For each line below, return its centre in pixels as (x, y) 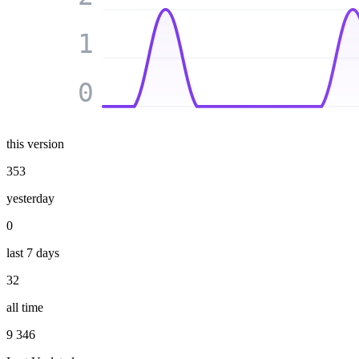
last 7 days (33, 252)
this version (35, 143)
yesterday (30, 198)
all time (25, 307)
